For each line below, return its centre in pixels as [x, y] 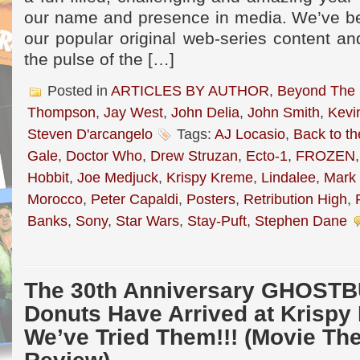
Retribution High [295, 199]
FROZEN [325, 155]
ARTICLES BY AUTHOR [190, 90]
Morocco [55, 199]
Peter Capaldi [135, 199]
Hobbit [48, 177]
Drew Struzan [194, 155]
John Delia [205, 112]
